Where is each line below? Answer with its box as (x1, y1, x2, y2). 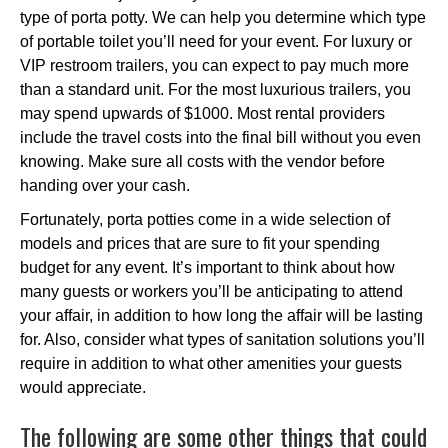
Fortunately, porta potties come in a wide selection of (20, 210, 390, 228)
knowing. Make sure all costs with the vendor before (20, 152, 385, 170)
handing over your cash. (20, 176, 190, 194)
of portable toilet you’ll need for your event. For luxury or (20, 32, 412, 50)
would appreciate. (20, 378, 146, 396)
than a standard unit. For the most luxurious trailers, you (20, 80, 411, 98)
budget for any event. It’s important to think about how (20, 258, 395, 276)
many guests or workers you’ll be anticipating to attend (20, 282, 403, 300)
